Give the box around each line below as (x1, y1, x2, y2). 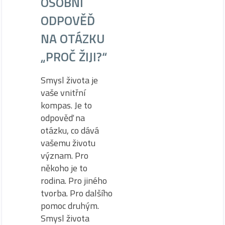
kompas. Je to (41, 98, 92, 112)
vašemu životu (41, 136, 95, 150)
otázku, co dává (41, 123, 99, 137)
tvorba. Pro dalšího (41, 186, 113, 200)
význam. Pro (41, 148, 88, 162)
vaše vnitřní (41, 85, 85, 99)
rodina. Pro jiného (41, 173, 107, 187)
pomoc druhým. (41, 198, 99, 212)
